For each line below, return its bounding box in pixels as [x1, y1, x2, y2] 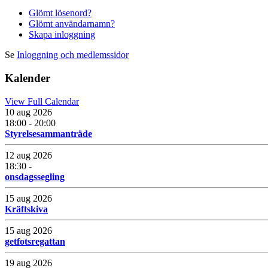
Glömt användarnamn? [29, 19, 115, 29]
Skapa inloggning [29, 29, 95, 40]
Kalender [5, 72, 50, 85]
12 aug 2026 [5, 150, 52, 160]
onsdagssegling [5, 171, 65, 182]
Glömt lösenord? [29, 8, 92, 19]
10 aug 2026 [5, 106, 52, 117]
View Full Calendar [5, 96, 79, 106]
